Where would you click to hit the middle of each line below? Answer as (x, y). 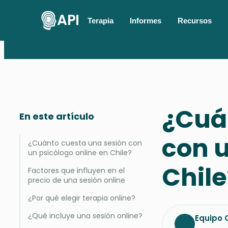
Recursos (194, 20)
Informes (145, 20)
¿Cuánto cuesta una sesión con (85, 143)
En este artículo (57, 116)
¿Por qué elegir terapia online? (82, 198)
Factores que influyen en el (76, 170)
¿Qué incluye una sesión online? (85, 216)
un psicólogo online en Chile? (80, 153)
